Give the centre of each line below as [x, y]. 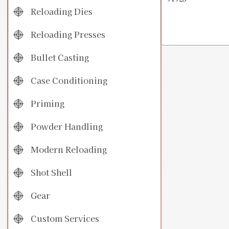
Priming [47, 104]
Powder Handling [66, 127]
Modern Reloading [68, 150]
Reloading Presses [67, 35]
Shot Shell [50, 173]
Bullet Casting [59, 58]
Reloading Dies [61, 12]
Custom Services [64, 219]
